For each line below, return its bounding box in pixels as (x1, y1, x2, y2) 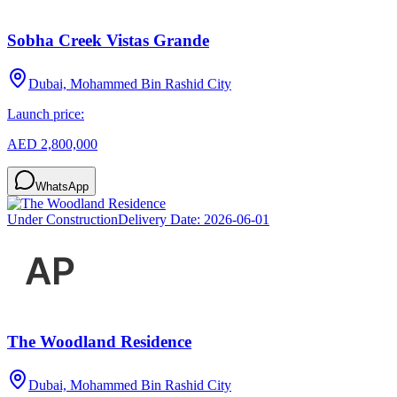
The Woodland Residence (7, 332, 191, 352)
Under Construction (7, 211, 118, 227)
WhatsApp (35, 179, 89, 193)
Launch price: (7, 105, 84, 121)
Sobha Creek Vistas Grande (7, 30, 209, 50)
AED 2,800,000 (7, 136, 97, 152)
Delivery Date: (118, 211, 204, 227)
